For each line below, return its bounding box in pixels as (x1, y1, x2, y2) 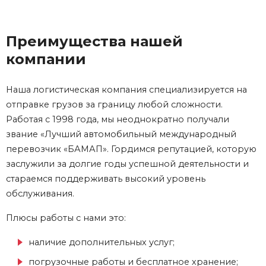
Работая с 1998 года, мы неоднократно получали (6, 114, 229, 125)
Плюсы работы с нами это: (6, 213, 126, 224)
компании (6, 50, 86, 68)
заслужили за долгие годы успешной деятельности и (6, 159, 249, 170)
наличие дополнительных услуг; (28, 237, 175, 248)
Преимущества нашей (6, 33, 183, 50)
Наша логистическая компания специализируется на (6, 84, 247, 96)
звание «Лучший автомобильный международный (6, 129, 236, 140)
